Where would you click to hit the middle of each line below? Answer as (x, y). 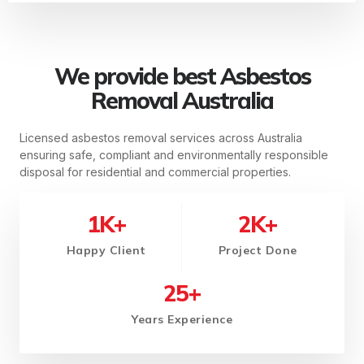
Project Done (258, 250)
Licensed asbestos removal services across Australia (161, 138)
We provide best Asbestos (182, 76)
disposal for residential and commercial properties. (155, 172)
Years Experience (182, 319)
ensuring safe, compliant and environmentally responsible (174, 155)
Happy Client (106, 250)
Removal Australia (182, 101)
